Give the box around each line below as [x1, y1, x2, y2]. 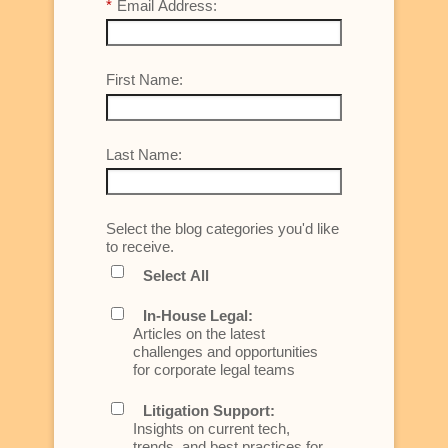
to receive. [106, 238, 174, 256]
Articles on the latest [133, 325, 265, 343]
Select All [143, 266, 209, 284]
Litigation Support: [143, 401, 275, 419]
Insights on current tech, [133, 419, 290, 437]
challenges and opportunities [133, 343, 318, 361]
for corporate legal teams [133, 361, 295, 379]
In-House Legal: [143, 307, 253, 325]
